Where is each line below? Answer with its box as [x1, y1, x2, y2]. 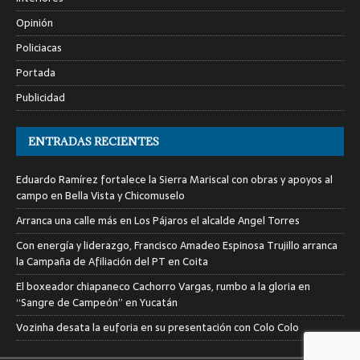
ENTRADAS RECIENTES [28, 133, 159, 149]
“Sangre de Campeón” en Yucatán [16, 293, 178, 311]
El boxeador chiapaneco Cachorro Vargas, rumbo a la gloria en [16, 277, 310, 295]
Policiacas [16, 39, 62, 56]
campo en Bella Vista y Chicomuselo [16, 186, 185, 204]
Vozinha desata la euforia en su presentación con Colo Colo [16, 318, 299, 336]
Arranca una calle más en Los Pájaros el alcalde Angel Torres [16, 211, 300, 229]
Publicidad [16, 88, 65, 106]
